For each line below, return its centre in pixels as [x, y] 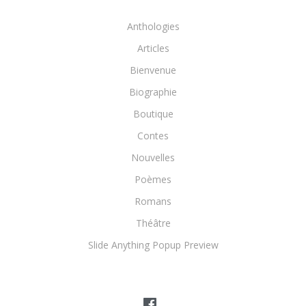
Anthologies [153, 26]
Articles [153, 48]
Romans [153, 201]
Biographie [153, 92]
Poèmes [153, 179]
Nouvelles [153, 157]
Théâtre [153, 223]
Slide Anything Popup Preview [153, 245]
